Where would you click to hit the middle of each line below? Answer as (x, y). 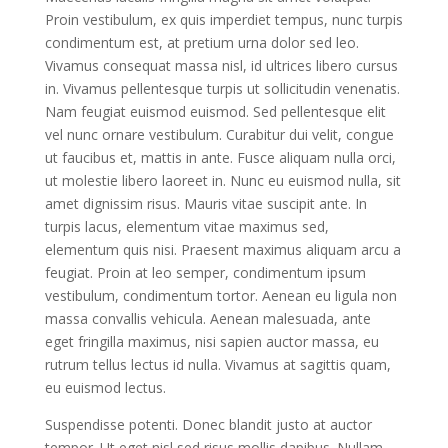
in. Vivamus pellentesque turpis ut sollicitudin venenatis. (222, 88)
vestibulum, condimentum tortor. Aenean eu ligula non (220, 295)
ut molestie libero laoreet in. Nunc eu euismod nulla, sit (222, 180)
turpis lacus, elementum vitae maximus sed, (186, 226)
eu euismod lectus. (105, 387)
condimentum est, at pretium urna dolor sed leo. (201, 42)
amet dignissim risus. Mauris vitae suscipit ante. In (205, 203)
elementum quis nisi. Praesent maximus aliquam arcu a (222, 249)
